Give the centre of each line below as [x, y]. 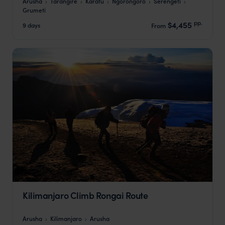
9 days [31, 25]
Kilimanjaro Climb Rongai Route [85, 195]
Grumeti [34, 10]
